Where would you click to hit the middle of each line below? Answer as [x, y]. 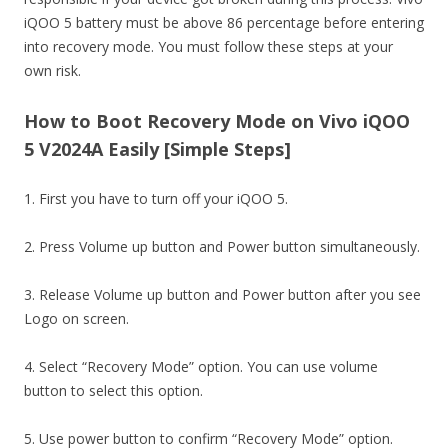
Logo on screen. [76, 318]
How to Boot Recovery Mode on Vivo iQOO [217, 121]
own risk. [52, 70]
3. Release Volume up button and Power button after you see [222, 294]
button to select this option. [113, 390]
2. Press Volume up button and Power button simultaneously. [222, 246]
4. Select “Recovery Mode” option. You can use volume [201, 366]
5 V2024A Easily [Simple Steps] [157, 149]
